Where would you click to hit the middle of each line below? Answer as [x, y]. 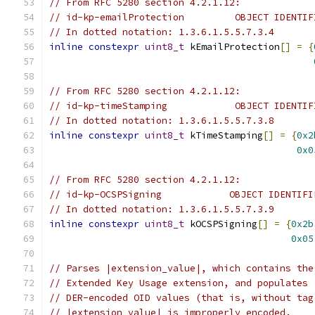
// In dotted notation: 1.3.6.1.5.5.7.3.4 [162, 32]
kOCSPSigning [221, 224]
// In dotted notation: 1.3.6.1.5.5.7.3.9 [162, 209]
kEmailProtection [232, 47]
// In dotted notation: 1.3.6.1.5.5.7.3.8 [162, 121]
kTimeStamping [224, 135]
